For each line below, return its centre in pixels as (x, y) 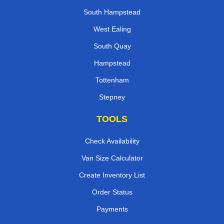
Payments (112, 209)
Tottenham (112, 80)
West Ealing (112, 29)
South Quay (112, 46)
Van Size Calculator (112, 158)
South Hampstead (112, 12)
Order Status (112, 192)
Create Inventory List (112, 175)
